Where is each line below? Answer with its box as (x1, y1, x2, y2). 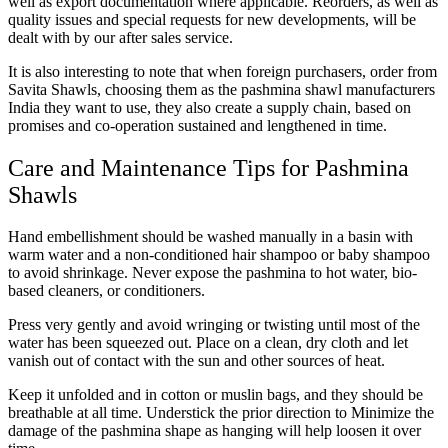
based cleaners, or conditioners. (8, 282, 205, 300)
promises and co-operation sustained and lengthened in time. (8, 116, 387, 134)
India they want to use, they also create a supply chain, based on (8, 98, 411, 116)
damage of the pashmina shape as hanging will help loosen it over (8, 422, 421, 440)
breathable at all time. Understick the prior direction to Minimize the (8, 404, 434, 422)
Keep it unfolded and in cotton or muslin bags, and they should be (8, 386, 423, 404)
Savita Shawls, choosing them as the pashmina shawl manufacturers (8, 80, 435, 98)
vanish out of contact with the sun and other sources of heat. (8, 352, 385, 370)
